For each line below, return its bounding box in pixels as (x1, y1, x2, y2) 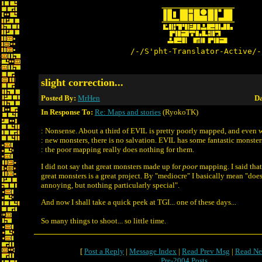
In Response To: (41, 108, 93, 116)
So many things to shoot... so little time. (41, 216, 166, 225)
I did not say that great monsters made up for (41, 162, 182, 171)
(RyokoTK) (161, 108, 198, 116)
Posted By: (41, 94, 78, 102)
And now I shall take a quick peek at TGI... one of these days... (41, 198, 236, 206)
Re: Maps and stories (95, 108, 161, 116)
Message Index (129, 247, 177, 256)
